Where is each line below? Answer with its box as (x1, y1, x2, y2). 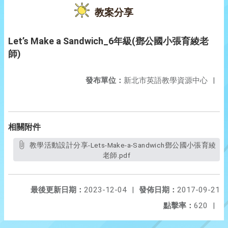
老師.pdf (102, 151, 131, 159)
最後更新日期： (31, 185, 84, 194)
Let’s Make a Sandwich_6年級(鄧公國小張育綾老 (8, 36, 209, 46)
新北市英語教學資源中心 (124, 76, 208, 85)
